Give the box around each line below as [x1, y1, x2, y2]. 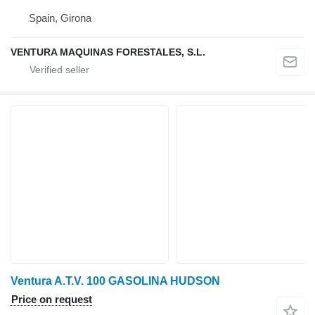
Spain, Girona [29, 12, 91, 25]
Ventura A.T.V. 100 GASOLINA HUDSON [11, 275, 220, 288]
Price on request [11, 293, 92, 306]
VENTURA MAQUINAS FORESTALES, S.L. [11, 46, 205, 58]
